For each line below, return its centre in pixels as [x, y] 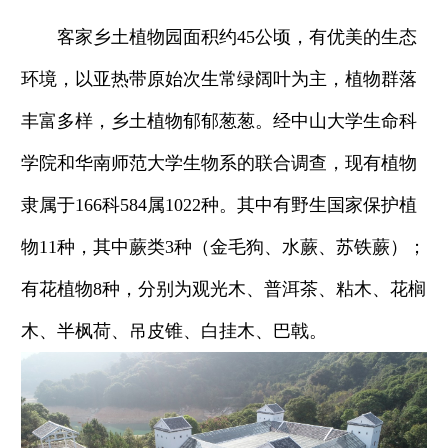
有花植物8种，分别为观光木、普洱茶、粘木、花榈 [223, 289]
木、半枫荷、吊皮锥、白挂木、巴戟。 [174, 331]
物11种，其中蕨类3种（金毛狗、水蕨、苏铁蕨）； [223, 247]
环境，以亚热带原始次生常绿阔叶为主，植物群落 [219, 79]
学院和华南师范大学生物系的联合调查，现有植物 [219, 163]
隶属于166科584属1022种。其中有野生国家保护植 [219, 205]
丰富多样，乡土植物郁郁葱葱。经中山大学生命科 [219, 121]
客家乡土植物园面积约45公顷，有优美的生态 [237, 37]
